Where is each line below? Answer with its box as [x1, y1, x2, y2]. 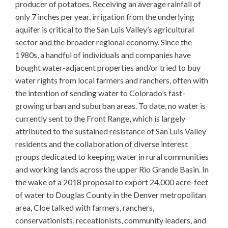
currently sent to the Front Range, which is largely [15, 113, 185, 123]
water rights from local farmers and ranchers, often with [15, 75, 208, 85]
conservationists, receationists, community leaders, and [15, 215, 206, 225]
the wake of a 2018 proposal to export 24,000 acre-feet [15, 177, 208, 187]
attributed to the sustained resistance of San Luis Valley [15, 126, 206, 136]
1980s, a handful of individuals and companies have [15, 50, 191, 60]
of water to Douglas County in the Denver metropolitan [15, 190, 206, 199]
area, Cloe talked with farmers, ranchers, [15, 203, 154, 212]
